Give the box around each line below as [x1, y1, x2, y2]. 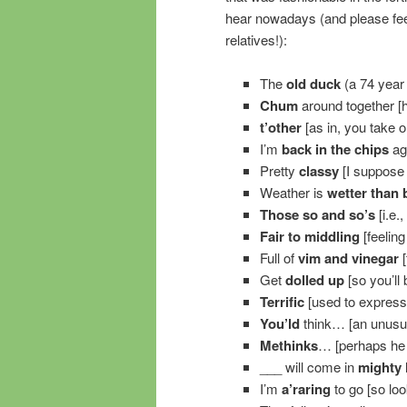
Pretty [259, 160, 299, 180]
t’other [259, 116, 302, 137]
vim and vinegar [297, 247, 399, 268]
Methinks [259, 334, 318, 355]
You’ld [259, 313, 300, 333]
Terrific [259, 291, 304, 312]
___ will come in [259, 356, 358, 376]
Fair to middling [259, 225, 360, 246]
